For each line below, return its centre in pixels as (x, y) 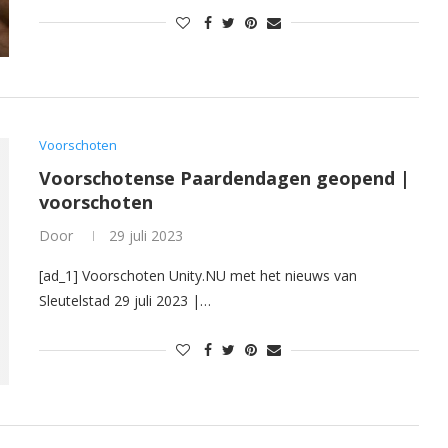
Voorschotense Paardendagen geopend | (224, 178)
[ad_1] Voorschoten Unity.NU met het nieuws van (198, 276)
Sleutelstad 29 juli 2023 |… (125, 301)
